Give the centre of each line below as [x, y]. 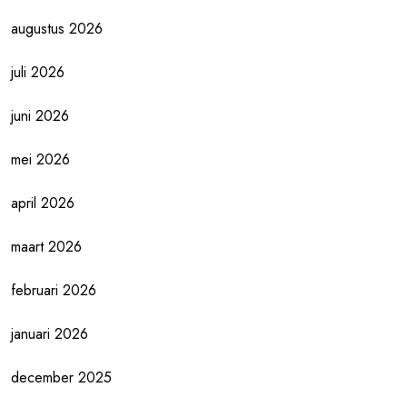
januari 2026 [50, 334]
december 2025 [61, 377]
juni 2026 [40, 116]
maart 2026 [46, 247]
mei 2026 [40, 159]
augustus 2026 [57, 29]
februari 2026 [54, 290]
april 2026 [43, 203]
